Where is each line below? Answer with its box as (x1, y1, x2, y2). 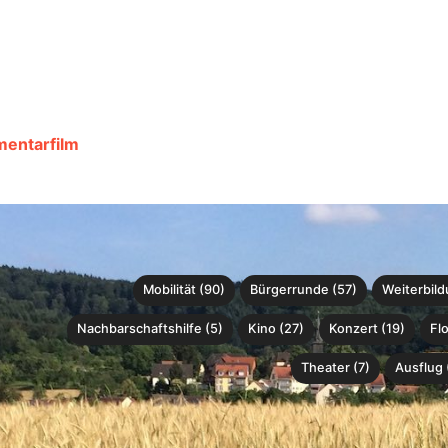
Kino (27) (248, 320, 304, 336)
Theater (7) (301, 359, 370, 375)
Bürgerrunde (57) (250, 281, 357, 297)
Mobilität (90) (143, 281, 225, 297)
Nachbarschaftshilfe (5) (77, 320, 223, 336)
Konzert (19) (329, 320, 405, 336)
